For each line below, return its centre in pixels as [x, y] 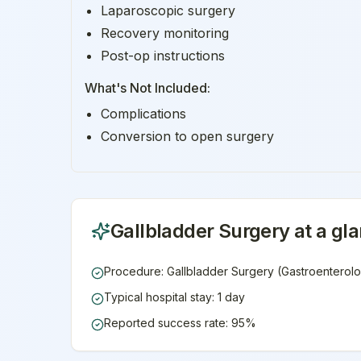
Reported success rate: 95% [180, 322]
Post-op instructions [163, 55]
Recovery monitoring [165, 33]
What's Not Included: [147, 87]
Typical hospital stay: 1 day [174, 297]
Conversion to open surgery [187, 136]
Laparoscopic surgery [168, 10]
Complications [143, 113]
